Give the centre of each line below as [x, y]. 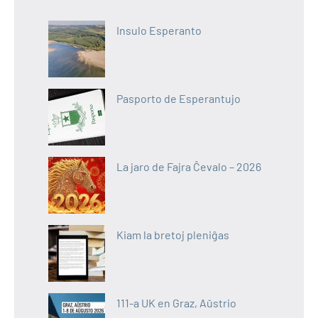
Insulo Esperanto [159, 30]
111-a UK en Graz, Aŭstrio [176, 302]
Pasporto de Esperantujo [179, 98]
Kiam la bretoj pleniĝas [173, 234]
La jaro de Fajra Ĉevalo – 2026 [189, 166]
